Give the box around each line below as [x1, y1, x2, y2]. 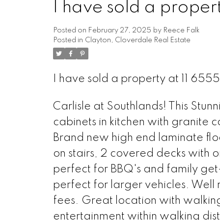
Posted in [53, 36, 83, 44]
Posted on [53, 27, 88, 34]
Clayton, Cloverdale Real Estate [84, 36, 191, 44]
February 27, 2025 [87, 27, 151, 34]
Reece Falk [163, 27, 200, 34]
